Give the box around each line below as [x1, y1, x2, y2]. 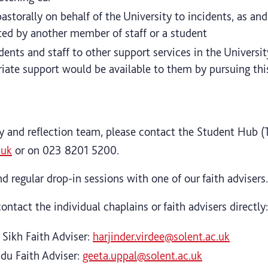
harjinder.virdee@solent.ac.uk [93, 229, 230, 243]
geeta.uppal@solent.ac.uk [83, 248, 202, 263]
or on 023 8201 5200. [12, 142, 119, 157]
